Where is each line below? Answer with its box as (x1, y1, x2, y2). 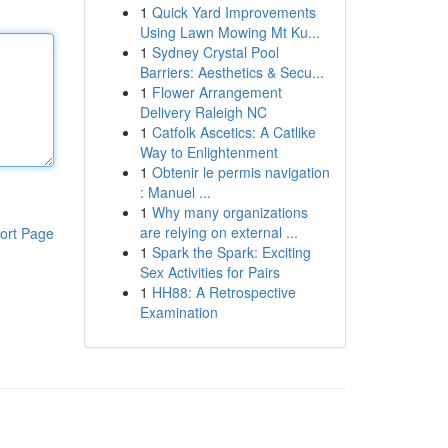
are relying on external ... (139, 222, 298, 242)
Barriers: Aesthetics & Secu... (139, 62, 324, 82)
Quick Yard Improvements (151, 2, 316, 22)
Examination (139, 302, 218, 322)
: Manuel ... (139, 182, 211, 202)
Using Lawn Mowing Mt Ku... (139, 22, 320, 42)
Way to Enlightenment (139, 142, 278, 162)
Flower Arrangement (151, 82, 282, 102)
